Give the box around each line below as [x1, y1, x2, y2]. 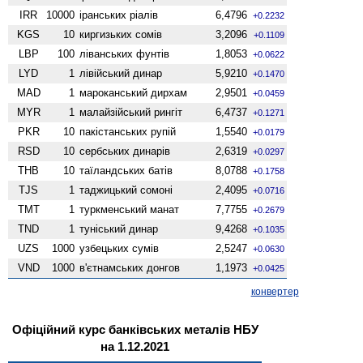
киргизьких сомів [79, 28, 163, 41]
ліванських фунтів [79, 47, 170, 60]
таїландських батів [79, 164, 173, 177]
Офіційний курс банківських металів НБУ [11, 322, 258, 336]
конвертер [250, 285, 299, 297]
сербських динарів [79, 144, 171, 157]
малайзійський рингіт [79, 105, 183, 118]
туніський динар [79, 222, 159, 235]
